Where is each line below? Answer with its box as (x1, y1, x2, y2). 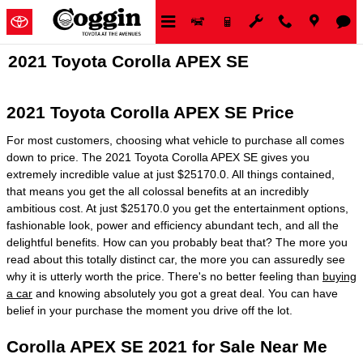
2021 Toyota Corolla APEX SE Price (6, 103, 294, 122)
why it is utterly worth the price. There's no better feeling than (6, 269, 322, 283)
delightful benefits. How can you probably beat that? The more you (6, 235, 348, 249)
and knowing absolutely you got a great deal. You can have (32, 286, 338, 300)
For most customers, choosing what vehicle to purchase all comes (6, 133, 344, 147)
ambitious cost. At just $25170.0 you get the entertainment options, (6, 201, 348, 215)
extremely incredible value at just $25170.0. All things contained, (6, 167, 335, 181)
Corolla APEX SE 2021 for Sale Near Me (6, 336, 327, 356)
